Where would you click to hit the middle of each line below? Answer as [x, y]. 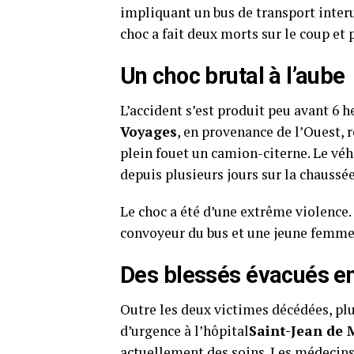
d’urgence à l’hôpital [185, 331]
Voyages [149, 132]
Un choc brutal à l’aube [233, 76]
